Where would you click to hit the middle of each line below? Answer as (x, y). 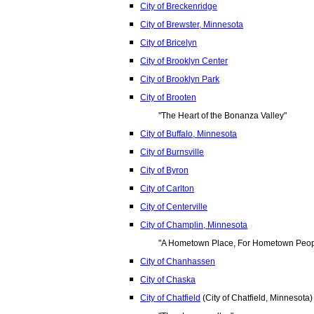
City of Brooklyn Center (184, 61)
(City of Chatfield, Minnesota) (257, 298)
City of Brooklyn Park (180, 79)
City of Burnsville (172, 152)
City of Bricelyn (169, 43)
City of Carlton (167, 189)
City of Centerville (174, 207)
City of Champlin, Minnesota (194, 225)
